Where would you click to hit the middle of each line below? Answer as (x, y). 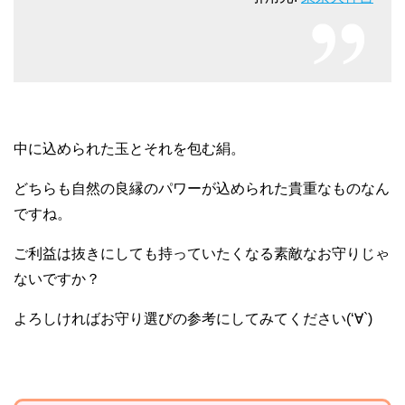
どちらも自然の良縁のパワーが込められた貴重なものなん (202, 188)
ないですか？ (57, 278)
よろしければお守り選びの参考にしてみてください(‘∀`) (193, 318)
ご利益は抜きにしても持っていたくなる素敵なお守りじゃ (202, 253)
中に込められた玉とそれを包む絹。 (129, 148)
